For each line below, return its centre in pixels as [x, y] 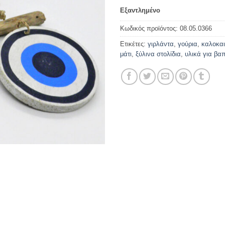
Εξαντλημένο [140, 10]
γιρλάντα [161, 44]
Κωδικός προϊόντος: [150, 29]
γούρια [188, 44]
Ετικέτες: [134, 44]
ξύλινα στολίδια [158, 54]
